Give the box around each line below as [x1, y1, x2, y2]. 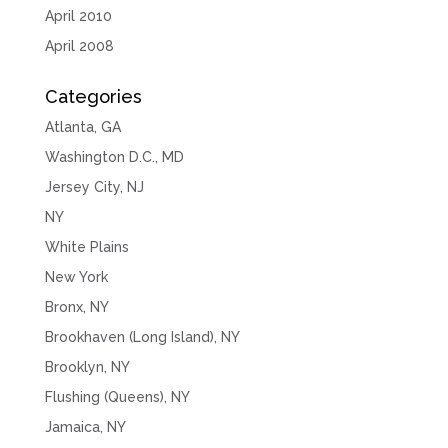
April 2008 [44, 38, 114, 55]
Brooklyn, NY [44, 359, 130, 376]
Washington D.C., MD [44, 149, 184, 166]
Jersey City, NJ [44, 179, 144, 196]
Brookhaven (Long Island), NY [44, 329, 240, 346]
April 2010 [44, 8, 112, 25]
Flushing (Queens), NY [44, 389, 190, 406]
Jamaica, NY [44, 419, 126, 436]
